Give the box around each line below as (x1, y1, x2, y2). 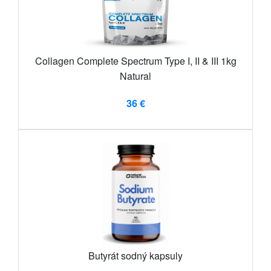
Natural (120, 69, 151, 83)
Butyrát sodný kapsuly (88, 249, 183, 263)
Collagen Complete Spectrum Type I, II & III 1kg (34, 54, 237, 68)
